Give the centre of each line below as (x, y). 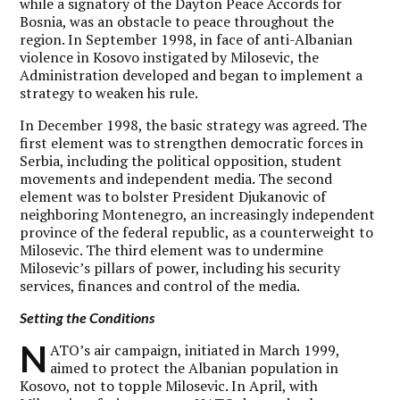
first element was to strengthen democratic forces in (192, 143)
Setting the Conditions (87, 317)
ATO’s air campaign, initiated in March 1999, (195, 350)
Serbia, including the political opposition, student (181, 161)
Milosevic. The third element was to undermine (172, 250)
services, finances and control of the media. (160, 286)
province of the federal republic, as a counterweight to (197, 232)
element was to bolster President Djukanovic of (173, 196)
